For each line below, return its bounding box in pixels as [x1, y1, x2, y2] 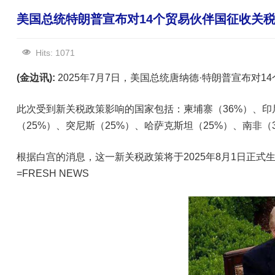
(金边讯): [17, 72, 55, 83]
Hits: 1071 [35, 48, 75, 58]
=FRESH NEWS [17, 168, 89, 179]
